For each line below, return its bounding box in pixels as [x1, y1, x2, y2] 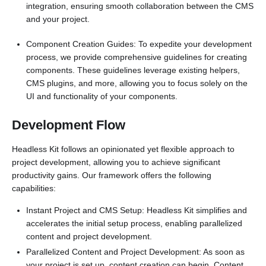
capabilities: [12, 183, 56, 193]
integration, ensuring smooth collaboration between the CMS [26, 1, 254, 11]
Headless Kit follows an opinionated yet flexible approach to [12, 144, 235, 154]
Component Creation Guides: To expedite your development [26, 39, 252, 49]
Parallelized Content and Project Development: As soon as [26, 247, 245, 256]
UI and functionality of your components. [26, 91, 178, 101]
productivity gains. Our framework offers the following [12, 170, 211, 180]
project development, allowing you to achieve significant [12, 157, 220, 167]
